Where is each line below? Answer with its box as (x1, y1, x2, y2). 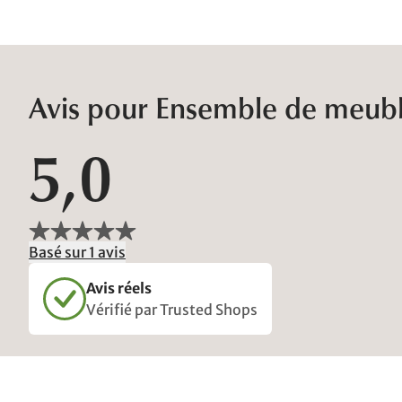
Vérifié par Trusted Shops (86, 300, 258, 319)
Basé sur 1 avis (29, 242, 126, 261)
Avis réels (86, 278, 152, 297)
